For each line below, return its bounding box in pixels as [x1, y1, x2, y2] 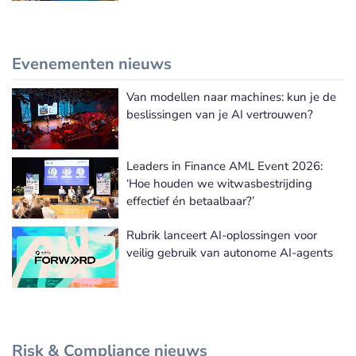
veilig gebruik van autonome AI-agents [126, 245, 333, 261]
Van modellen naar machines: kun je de [126, 89, 336, 106]
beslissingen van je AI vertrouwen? [126, 106, 313, 123]
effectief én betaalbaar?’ [126, 193, 254, 210]
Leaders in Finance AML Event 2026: [126, 158, 323, 175]
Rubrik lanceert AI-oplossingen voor [126, 227, 317, 244]
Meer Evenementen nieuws [201, 103, 344, 120]
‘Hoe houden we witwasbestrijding [126, 176, 312, 192]
